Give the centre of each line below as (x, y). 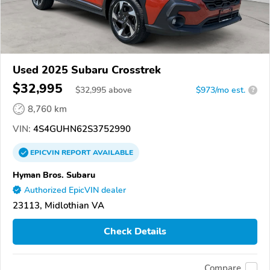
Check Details (135, 232)
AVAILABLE (112, 152)
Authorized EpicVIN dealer (75, 190)
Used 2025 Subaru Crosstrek (87, 70)
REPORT (76, 152)
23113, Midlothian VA (58, 205)
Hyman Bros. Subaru (54, 174)
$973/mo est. (221, 90)
